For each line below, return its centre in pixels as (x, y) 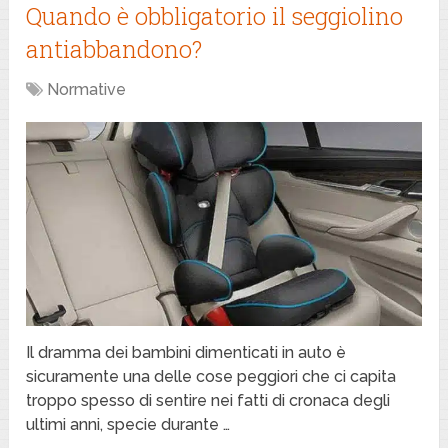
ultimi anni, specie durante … (128, 424)
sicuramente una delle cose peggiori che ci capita (211, 376)
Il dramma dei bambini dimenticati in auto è (186, 352)
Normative (87, 90)
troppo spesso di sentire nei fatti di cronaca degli (208, 400)
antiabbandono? (114, 49)
